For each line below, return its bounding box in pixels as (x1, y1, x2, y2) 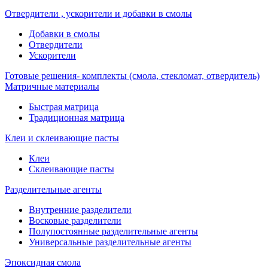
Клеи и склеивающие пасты (5, 133, 119, 143)
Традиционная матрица (29, 112, 124, 123)
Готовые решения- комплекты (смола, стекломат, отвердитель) (5, 71, 260, 81)
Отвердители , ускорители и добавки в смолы (5, 8, 192, 19)
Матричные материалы (5, 81, 99, 92)
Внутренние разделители (29, 205, 132, 215)
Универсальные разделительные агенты (29, 237, 191, 247)
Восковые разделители (29, 215, 121, 226)
